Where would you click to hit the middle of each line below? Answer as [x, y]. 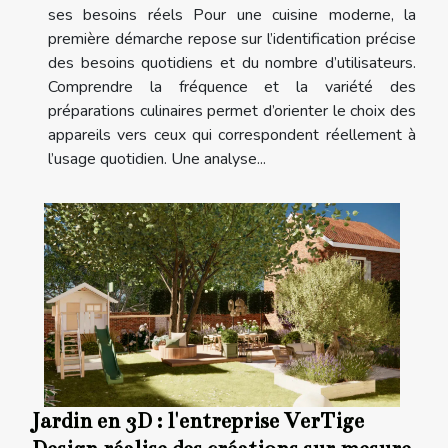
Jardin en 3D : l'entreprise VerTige [198, 420]
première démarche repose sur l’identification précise [232, 39]
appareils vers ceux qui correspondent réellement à [232, 135]
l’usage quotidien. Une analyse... [157, 159]
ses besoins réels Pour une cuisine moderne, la [232, 15]
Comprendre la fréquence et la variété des [232, 87]
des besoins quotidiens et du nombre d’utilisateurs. [232, 63]
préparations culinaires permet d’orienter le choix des [232, 111]
